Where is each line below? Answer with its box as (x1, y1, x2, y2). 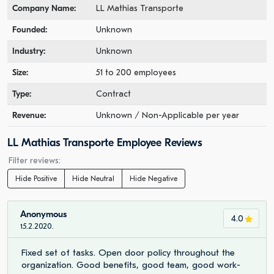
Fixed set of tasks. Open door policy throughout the (21, 247, 235, 258)
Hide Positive (15, 174, 57, 183)
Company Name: (12, 3, 76, 13)
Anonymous (20, 209, 67, 220)
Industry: (12, 46, 45, 56)
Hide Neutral (72, 174, 114, 183)
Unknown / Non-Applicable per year (96, 110, 239, 120)
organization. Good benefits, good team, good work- (21, 259, 240, 270)
